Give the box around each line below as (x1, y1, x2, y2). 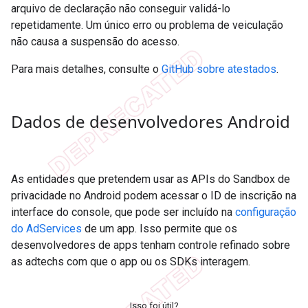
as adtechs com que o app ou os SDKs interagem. (11, 254, 250, 268)
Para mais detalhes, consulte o (11, 62, 162, 76)
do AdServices (11, 221, 82, 235)
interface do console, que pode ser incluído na (11, 205, 235, 219)
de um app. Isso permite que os (82, 221, 237, 235)
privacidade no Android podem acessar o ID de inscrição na (11, 188, 296, 202)
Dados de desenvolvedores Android (11, 109, 290, 133)
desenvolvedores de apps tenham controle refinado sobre (11, 238, 290, 252)
